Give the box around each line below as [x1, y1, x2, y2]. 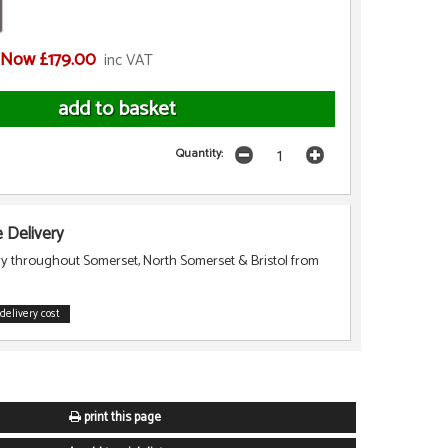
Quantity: [176, 143, 224, 163]
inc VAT [103, 48, 153, 74]
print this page [80, 407, 161, 429]
